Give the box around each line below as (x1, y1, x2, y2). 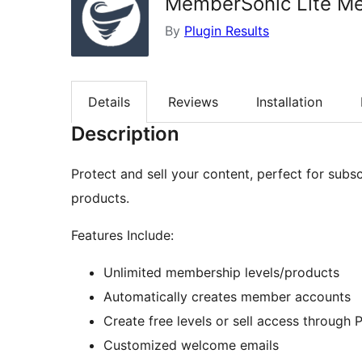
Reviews (168, 94, 218, 111)
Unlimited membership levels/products (103, 264, 339, 281)
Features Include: (71, 227, 174, 244)
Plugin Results (184, 23, 269, 39)
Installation (256, 94, 322, 111)
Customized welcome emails (103, 337, 279, 354)
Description (71, 122, 179, 146)
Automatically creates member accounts (103, 288, 351, 305)
